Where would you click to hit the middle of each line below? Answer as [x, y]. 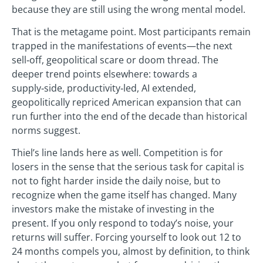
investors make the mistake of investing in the [113, 209]
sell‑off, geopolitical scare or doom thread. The [115, 60]
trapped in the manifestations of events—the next [122, 46]
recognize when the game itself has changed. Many [124, 195]
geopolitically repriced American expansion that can [127, 102]
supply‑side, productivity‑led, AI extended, [104, 88]
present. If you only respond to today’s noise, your [123, 223]
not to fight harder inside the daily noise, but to [116, 181]
